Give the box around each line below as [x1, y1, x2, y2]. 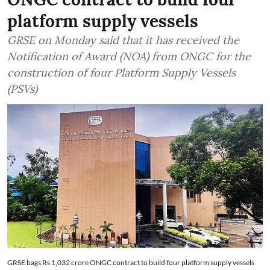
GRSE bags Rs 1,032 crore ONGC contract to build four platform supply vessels [7, 258, 254, 268]
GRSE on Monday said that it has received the [7, 33, 239, 47]
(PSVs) [7, 81, 37, 96]
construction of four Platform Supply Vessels [7, 65, 236, 80]
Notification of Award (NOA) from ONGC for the [7, 49, 251, 63]
